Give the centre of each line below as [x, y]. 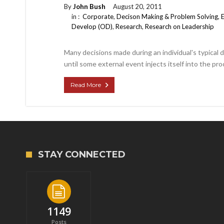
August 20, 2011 [137, 6]
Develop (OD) [92, 26]
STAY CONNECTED [82, 154]
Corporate [98, 16]
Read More [86, 85]
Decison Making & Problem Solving [167, 16]
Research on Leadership [179, 26]
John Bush [89, 6]
